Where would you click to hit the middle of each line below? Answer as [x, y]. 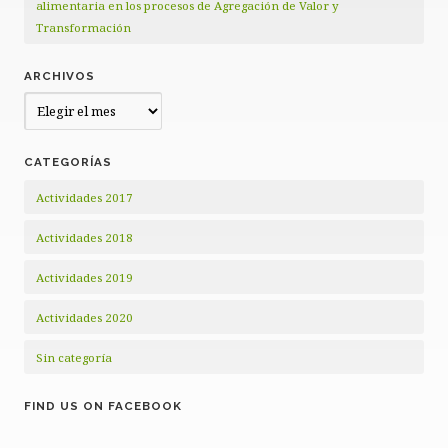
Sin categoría [74, 357]
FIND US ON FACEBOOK [103, 406]
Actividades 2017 [84, 197]
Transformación [83, 27]
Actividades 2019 [84, 277]
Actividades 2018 [84, 237]
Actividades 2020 [84, 317]
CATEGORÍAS [68, 162]
